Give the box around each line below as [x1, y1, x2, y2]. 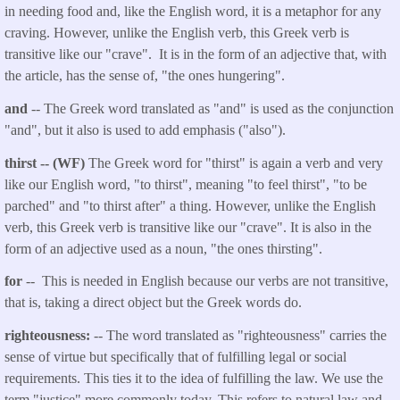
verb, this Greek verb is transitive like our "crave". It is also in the [4, 219, 371, 235]
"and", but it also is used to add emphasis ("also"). [4, 121, 286, 137]
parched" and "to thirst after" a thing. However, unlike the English [4, 197, 376, 213]
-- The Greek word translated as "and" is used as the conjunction [31, 100, 394, 116]
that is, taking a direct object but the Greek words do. [4, 295, 302, 311]
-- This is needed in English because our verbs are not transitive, [26, 273, 388, 289]
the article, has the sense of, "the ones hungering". [4, 68, 285, 84]
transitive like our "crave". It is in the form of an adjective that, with [4, 46, 387, 62]
